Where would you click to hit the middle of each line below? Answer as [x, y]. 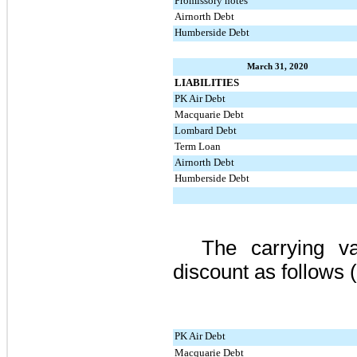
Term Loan [198, 146]
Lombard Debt [206, 130]
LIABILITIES [207, 82]
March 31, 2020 [277, 66]
